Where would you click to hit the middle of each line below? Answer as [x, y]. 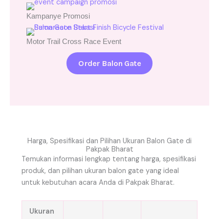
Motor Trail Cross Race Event [74, 42]
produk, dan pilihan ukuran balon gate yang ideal [100, 171]
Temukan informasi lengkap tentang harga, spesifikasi [109, 159]
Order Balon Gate [109, 64]
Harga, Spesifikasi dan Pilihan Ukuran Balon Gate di [109, 141]
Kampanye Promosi [58, 16]
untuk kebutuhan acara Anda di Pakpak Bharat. [98, 183]
